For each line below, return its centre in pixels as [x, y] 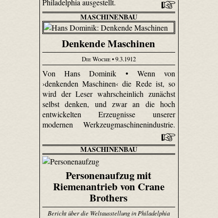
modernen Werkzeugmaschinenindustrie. [109, 125]
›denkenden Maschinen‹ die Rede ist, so [109, 84]
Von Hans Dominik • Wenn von [109, 73]
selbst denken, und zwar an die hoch [109, 104]
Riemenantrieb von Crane [109, 187]
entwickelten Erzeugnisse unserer [109, 114]
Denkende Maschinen [109, 44]
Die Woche [96, 59]
